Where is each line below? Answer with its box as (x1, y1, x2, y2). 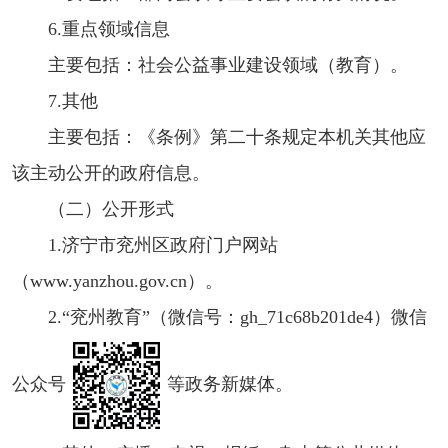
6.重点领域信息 (48, 18, 170, 39)
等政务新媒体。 (167, 373, 293, 394)
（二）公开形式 (48, 198, 174, 219)
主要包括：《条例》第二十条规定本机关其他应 (48, 126, 426, 147)
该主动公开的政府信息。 (12, 162, 210, 183)
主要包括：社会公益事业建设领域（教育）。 (48, 54, 408, 75)
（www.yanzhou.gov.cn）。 (12, 270, 223, 291)
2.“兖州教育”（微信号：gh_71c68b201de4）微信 (48, 306, 427, 327)
